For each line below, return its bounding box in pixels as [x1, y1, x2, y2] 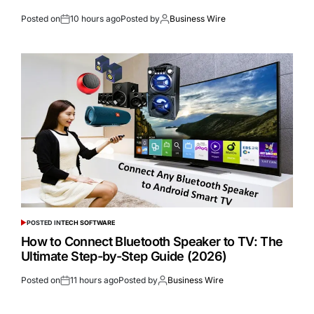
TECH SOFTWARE [60, 219, 115, 227]
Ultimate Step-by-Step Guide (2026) [21, 249, 227, 264]
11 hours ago [70, 275, 118, 286]
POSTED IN [26, 219, 61, 227]
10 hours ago [70, 13, 121, 25]
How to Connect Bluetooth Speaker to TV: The [21, 234, 283, 250]
